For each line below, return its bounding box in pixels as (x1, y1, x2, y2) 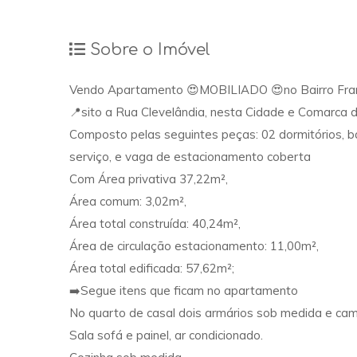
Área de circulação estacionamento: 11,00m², (69, 238, 322, 254)
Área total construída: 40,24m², (69, 216, 244, 232)
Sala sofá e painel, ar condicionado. (69, 328, 263, 343)
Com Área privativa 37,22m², (69, 171, 231, 187)
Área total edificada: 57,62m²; (69, 261, 234, 277)
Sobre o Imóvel (85, 40, 210, 59)
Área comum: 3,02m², (69, 194, 190, 210)
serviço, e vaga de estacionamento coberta (69, 149, 314, 165)
